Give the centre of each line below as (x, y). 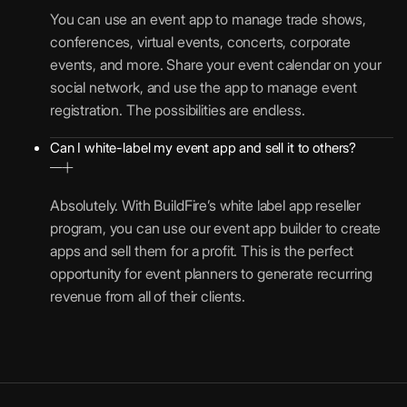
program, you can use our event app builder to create (216, 228)
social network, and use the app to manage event (203, 87)
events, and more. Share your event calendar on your (216, 64)
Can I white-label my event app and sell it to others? (203, 147)
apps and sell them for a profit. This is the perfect (202, 250)
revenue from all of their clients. (148, 296)
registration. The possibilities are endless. (178, 109)
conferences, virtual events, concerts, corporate (200, 41)
